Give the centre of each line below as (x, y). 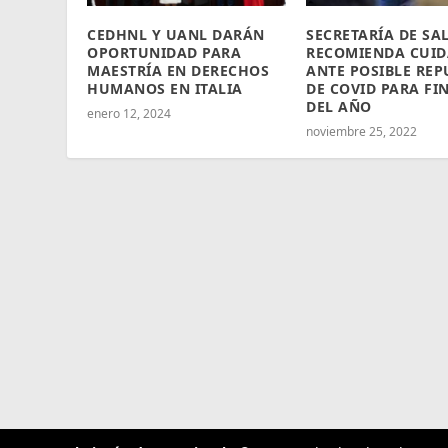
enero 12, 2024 (129, 114)
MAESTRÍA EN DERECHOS (178, 71)
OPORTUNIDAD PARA (164, 53)
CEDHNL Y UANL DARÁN (176, 35)
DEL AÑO (339, 107)
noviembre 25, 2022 (361, 132)
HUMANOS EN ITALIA (165, 89)
